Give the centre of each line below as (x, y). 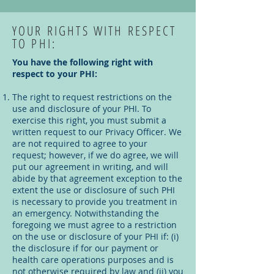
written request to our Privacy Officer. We (97, 132)
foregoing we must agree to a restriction (94, 225)
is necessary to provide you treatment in (95, 202)
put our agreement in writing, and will (90, 167)
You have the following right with (83, 62)
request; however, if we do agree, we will (95, 155)
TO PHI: (35, 43)
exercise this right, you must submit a (89, 120)
